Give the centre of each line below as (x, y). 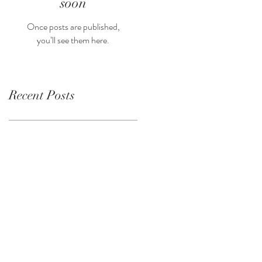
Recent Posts (42, 95)
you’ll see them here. (73, 40)
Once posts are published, (73, 27)
